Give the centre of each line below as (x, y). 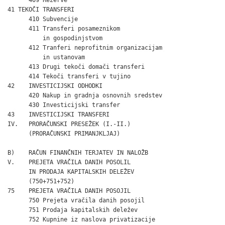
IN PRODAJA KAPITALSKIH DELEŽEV (71, 172)
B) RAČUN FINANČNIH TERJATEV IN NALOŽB (78, 152)
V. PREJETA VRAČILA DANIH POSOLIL (69, 162)
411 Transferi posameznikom (64, 28)
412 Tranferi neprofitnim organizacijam (85, 47)
